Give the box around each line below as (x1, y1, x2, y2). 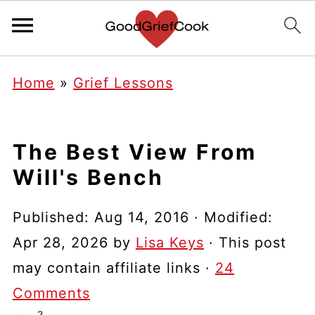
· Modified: (188, 209, 273, 226)
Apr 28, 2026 (12, 234, 108, 251)
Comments (12, 285, 90, 302)
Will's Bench (12, 165, 164, 190)
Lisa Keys (135, 234, 204, 251)
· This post (203, 234, 286, 251)
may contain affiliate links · (12, 259, 215, 276)
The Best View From (12, 139, 257, 165)
